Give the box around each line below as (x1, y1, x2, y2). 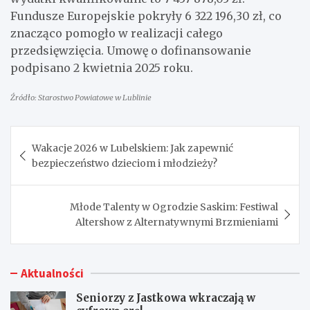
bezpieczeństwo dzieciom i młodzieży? (32, 156, 217, 170)
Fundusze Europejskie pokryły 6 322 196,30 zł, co (10, 8, 282, 23)
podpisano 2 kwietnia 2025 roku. (10, 60, 193, 75)
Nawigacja (10, 125, 100, 147)
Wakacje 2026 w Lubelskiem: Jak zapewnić (32, 141, 233, 154)
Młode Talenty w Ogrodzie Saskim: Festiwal (70, 200, 278, 213)
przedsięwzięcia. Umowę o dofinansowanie (10, 43, 251, 57)
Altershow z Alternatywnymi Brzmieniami (75, 215, 278, 228)
